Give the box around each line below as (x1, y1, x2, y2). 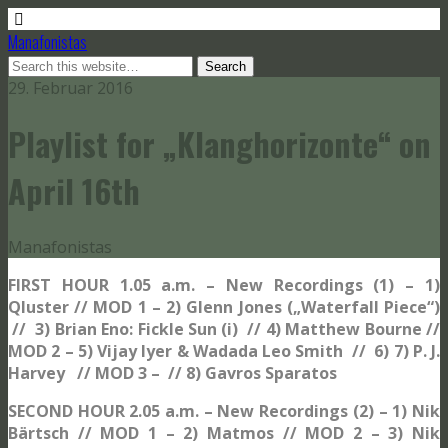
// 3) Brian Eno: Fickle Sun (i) (8, 317, 243, 340)
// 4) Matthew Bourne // (242, 317, 441, 340)
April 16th (8, 167, 140, 215)
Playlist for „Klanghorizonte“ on (8, 120, 431, 168)
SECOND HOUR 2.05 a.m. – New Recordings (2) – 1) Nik (8, 399, 440, 422)
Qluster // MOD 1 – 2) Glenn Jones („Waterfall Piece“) (8, 295, 440, 318)
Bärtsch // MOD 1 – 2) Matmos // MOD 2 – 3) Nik (8, 421, 440, 444)
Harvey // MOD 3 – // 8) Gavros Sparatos (8, 361, 337, 384)
